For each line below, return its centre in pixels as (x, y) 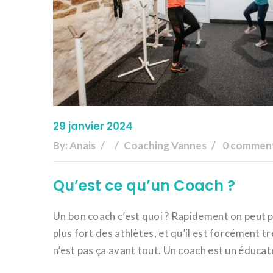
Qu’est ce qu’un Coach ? (144, 186)
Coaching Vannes (165, 145)
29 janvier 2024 (93, 126)
